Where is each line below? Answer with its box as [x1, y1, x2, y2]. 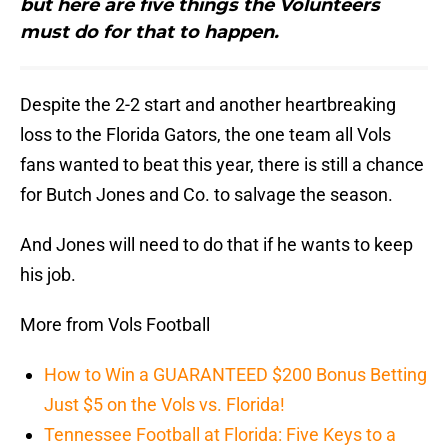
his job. [20, 264, 76, 286]
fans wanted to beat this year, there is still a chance [20, 154, 424, 176]
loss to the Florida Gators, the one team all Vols [20, 124, 391, 146]
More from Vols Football [20, 314, 210, 336]
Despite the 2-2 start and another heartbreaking [20, 94, 396, 116]
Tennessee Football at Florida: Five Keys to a [44, 424, 396, 446]
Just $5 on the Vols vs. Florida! [44, 394, 285, 416]
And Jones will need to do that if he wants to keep [20, 234, 413, 256]
